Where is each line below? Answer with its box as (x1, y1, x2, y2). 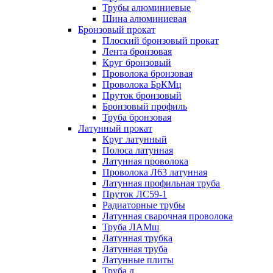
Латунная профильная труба (102, 178, 220, 188)
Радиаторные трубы (102, 200, 185, 210)
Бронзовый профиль (102, 101, 187, 112)
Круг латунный (102, 134, 167, 144)
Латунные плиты (102, 255, 174, 265)
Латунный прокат (78, 123, 152, 133)
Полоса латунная (102, 145, 173, 155)
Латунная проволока (102, 156, 188, 166)
